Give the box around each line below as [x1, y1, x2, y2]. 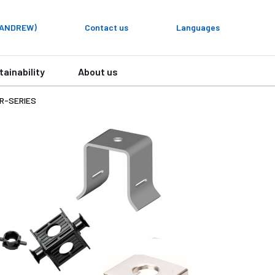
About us [78, 66, 118, 77]
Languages [176, 22, 220, 33]
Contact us [85, 22, 128, 33]
